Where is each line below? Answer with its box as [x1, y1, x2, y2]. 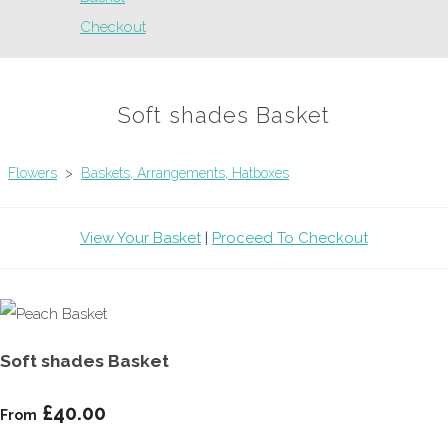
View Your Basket [80, 229, 201, 248]
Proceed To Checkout [212, 229, 368, 248]
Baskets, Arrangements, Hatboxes [81, 165, 289, 182]
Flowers [8, 165, 57, 182]
